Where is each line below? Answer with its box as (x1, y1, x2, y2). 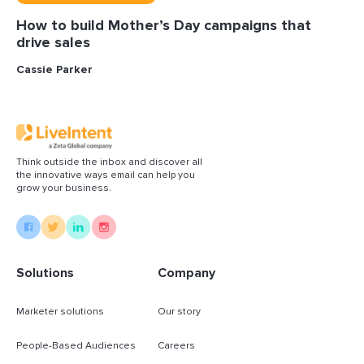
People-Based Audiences (16, 339, 136, 352)
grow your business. (16, 181, 111, 194)
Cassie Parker (16, 63, 93, 77)
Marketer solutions (16, 305, 104, 318)
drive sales (16, 33, 90, 52)
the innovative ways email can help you (16, 168, 195, 181)
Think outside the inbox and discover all (16, 155, 202, 168)
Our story (158, 305, 201, 318)
